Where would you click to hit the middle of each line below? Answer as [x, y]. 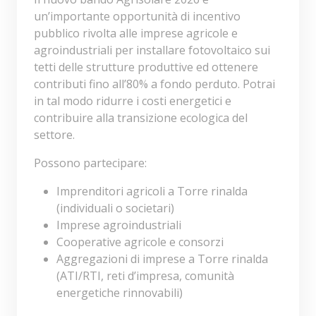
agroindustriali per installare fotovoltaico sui [152, 50]
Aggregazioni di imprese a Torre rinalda [162, 259]
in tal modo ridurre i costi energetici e [133, 101]
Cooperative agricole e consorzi [140, 242]
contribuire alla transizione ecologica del [141, 118]
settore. [54, 135]
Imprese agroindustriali [119, 225]
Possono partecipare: [90, 163]
